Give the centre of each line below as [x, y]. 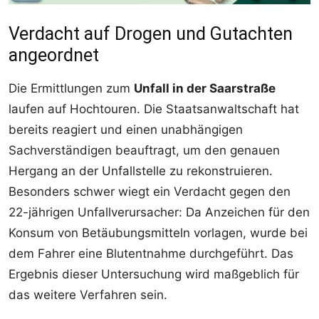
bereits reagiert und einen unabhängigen [126, 130]
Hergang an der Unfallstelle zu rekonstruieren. [141, 171]
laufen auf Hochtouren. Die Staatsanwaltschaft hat [154, 109]
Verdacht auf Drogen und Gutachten [151, 34]
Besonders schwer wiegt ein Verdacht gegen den [150, 192]
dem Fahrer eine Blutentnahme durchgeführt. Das [151, 254]
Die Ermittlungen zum [71, 89]
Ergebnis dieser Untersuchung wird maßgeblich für [154, 274]
